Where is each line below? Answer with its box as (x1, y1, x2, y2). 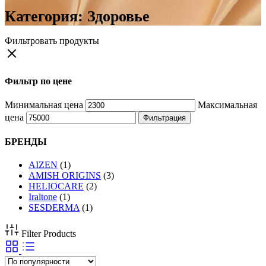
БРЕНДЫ (5, 137, 47, 147)
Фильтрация (143, 113, 186, 122)
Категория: (5, 8, 87, 26)
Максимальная (198, 99, 257, 110)
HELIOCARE (28, 181, 84, 192)
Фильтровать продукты (5, 36, 99, 46)
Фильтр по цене (5, 75, 72, 86)
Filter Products (21, 229, 76, 239)
